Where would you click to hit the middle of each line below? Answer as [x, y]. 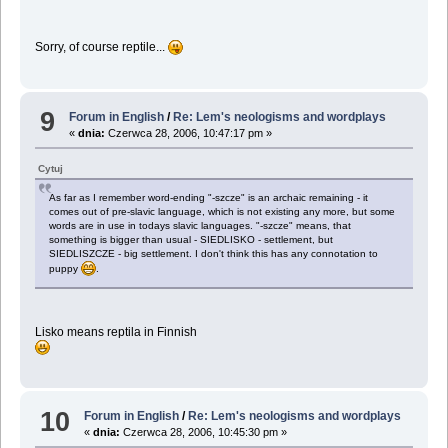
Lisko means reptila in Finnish [115, 331]
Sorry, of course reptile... [101, 47]
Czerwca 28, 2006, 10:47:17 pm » [189, 132]
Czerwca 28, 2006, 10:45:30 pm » [204, 432]
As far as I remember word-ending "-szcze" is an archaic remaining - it [208, 197]
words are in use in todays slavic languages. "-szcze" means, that [199, 225]
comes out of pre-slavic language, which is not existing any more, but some [221, 211]
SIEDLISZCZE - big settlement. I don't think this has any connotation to [213, 253]
